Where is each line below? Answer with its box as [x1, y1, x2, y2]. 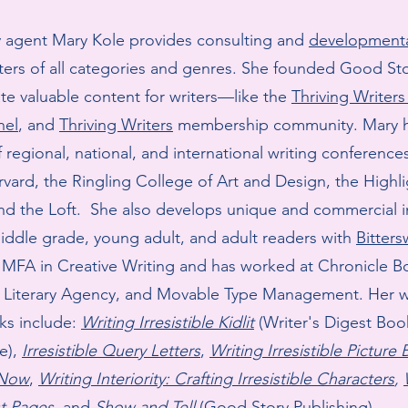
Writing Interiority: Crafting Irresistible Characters [38, 369, 394, 390]
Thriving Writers [59, 115, 173, 136]
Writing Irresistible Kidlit [81, 312, 254, 333]
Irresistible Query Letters [22, 341, 200, 362]
